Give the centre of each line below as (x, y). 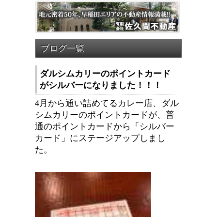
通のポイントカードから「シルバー (105, 126)
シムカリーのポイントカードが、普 (105, 115)
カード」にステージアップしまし (100, 138)
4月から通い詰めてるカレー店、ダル (107, 103)
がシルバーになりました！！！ (101, 85)
